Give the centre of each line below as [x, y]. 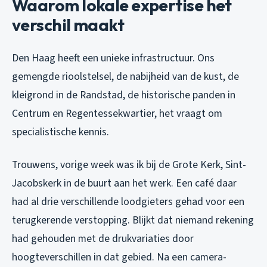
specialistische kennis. [60, 132]
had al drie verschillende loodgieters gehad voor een [128, 201]
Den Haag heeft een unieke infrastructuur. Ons [113, 58]
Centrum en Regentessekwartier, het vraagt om [117, 113]
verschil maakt [68, 24]
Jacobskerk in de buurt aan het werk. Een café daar [124, 183]
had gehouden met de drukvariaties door [103, 238]
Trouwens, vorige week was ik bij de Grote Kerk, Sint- [129, 164]
